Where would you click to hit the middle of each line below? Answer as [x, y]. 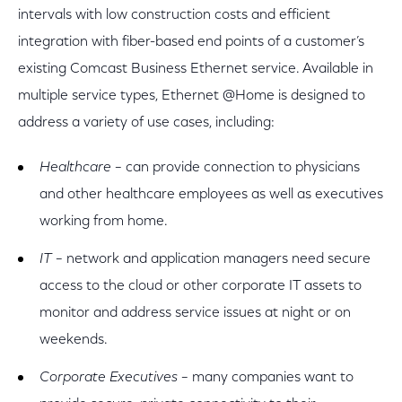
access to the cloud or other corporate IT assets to [201, 286]
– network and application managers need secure [211, 259]
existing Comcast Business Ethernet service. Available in [196, 69]
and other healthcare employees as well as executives [211, 195]
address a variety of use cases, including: [146, 123]
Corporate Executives [109, 378]
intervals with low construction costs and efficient [174, 15]
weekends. [74, 340]
